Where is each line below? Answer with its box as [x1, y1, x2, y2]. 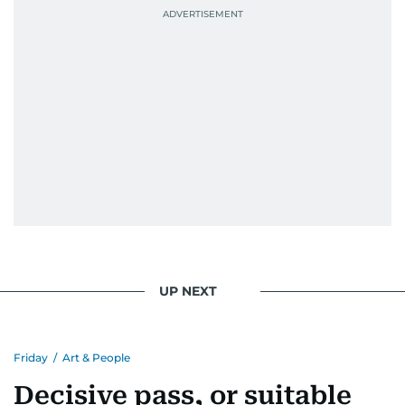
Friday [14, 350, 48, 364]
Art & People [62, 350, 130, 364]
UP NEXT [159, 283, 217, 300]
